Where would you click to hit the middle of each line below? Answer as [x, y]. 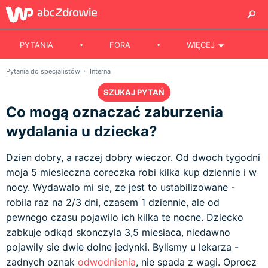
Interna [100, 71]
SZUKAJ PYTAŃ [134, 92]
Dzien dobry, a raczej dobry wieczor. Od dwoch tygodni [133, 157]
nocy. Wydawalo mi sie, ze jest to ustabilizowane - [121, 187]
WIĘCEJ [201, 45]
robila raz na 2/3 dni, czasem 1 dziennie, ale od [113, 202]
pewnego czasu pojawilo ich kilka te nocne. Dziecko [125, 217]
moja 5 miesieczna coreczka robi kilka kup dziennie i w [131, 172]
